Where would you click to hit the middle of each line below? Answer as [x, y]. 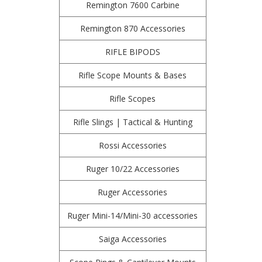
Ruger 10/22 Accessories [132, 169]
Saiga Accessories [132, 239]
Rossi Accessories [132, 145]
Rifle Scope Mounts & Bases [133, 75]
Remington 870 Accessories [132, 28]
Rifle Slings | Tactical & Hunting [132, 122]
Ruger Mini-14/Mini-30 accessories [133, 216]
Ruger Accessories [133, 192]
